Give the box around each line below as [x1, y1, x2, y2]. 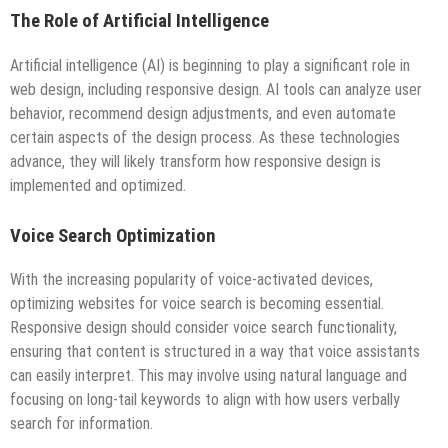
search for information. [10, 414, 153, 434]
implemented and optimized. [10, 175, 186, 195]
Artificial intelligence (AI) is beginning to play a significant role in [10, 55, 410, 75]
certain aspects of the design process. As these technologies [10, 127, 400, 147]
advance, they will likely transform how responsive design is [10, 151, 381, 171]
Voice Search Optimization [10, 224, 216, 247]
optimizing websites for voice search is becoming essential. [10, 294, 384, 314]
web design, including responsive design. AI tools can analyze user [10, 79, 422, 99]
